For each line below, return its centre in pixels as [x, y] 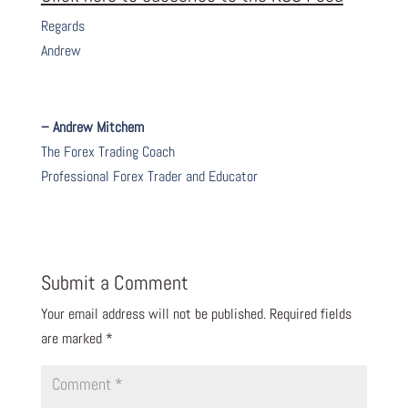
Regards [62, 25]
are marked [73, 338]
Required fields [310, 313]
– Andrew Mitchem [92, 127]
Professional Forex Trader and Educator [149, 176]
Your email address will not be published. [153, 313]
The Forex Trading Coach [107, 151]
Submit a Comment [114, 282]
